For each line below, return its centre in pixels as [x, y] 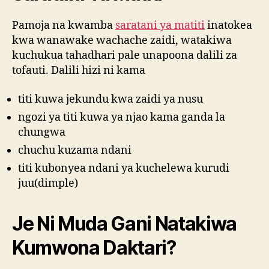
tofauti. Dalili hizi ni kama [79, 71]
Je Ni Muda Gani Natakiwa [125, 223]
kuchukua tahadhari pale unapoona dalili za [125, 56]
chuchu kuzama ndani [75, 150]
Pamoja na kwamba [64, 26]
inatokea [228, 26]
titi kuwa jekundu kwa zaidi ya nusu [110, 99]
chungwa [42, 132]
